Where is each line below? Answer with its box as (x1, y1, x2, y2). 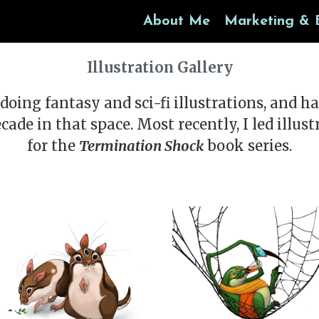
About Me (143, 14, 210, 28)
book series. (204, 137, 292, 155)
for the (27, 137, 79, 155)
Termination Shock (79, 137, 204, 155)
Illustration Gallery (86, 58, 233, 76)
